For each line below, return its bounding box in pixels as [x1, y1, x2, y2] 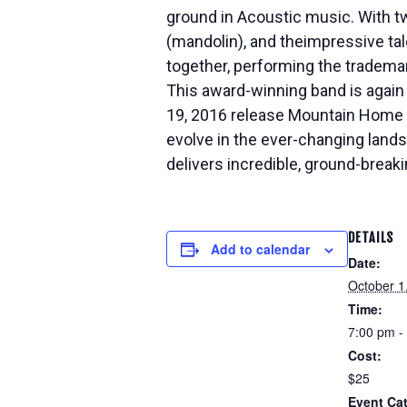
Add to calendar [211, 240, 310, 258]
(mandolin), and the [166, 32, 303, 51]
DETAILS [348, 230, 393, 245]
